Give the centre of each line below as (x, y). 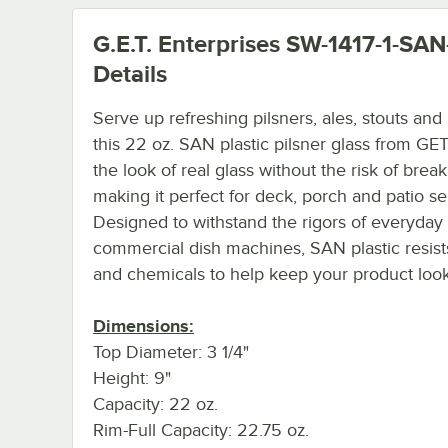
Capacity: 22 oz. (155, 403)
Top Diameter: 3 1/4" (171, 351)
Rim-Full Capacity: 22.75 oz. (201, 429)
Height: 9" (132, 377)
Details (130, 73)
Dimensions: (143, 325)
